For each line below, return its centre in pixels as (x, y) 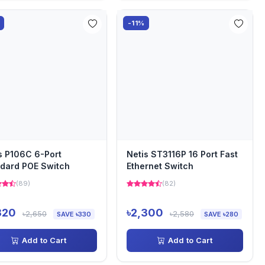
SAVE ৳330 (74, 214)
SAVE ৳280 (221, 214)
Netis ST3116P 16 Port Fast (182, 154)
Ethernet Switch (160, 166)
